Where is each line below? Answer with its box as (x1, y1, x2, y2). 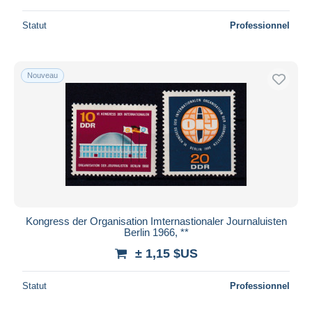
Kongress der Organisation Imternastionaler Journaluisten (25, 214, 287, 227)
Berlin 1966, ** (123, 226, 189, 238)
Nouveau (27, 70, 58, 79)
